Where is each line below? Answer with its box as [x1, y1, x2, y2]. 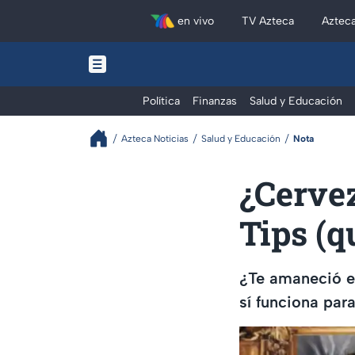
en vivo [177, 14, 214, 28]
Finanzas [193, 94, 237, 108]
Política [143, 94, 180, 108]
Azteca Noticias [121, 132, 189, 144]
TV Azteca [242, 14, 295, 28]
